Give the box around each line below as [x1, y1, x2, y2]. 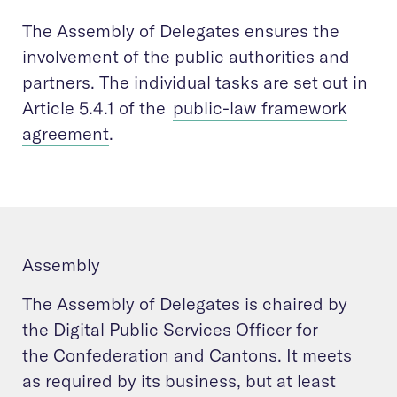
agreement [22, 121, 109, 144]
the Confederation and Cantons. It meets [22, 343, 352, 366]
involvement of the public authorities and [22, 44, 350, 67]
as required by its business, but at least [22, 369, 336, 392]
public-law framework [173, 96, 347, 119]
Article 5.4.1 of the [22, 96, 173, 119]
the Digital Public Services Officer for [22, 317, 318, 340]
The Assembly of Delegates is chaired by [22, 292, 347, 315]
